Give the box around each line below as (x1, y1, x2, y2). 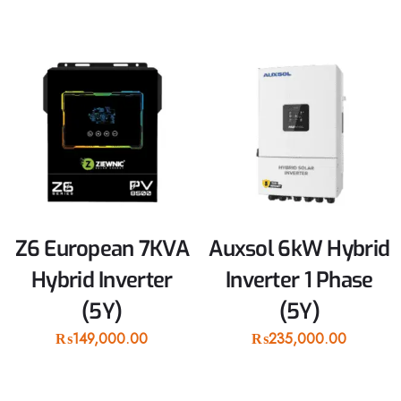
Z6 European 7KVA (14, 235, 189, 264)
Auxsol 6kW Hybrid (209, 235, 390, 264)
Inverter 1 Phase (226, 266, 373, 295)
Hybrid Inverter (31, 266, 173, 295)
